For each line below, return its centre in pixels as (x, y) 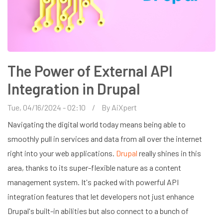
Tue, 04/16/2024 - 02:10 (47, 107)
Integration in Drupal (74, 88)
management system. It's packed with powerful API (93, 182)
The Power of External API (90, 70)
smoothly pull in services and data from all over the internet (105, 138)
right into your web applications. (62, 153)
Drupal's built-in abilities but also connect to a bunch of (98, 211)
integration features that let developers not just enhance (101, 196)
